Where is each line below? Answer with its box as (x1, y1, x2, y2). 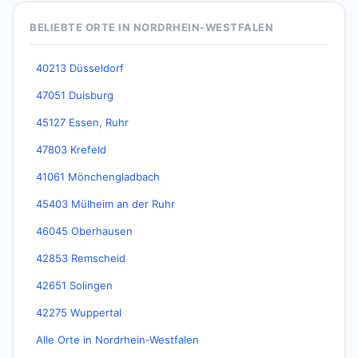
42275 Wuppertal (36, 306, 121, 319)
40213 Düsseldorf (36, 62, 124, 74)
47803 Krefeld (36, 143, 106, 156)
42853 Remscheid (36, 252, 125, 265)
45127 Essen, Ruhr (36, 116, 129, 129)
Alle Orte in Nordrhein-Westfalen (36, 333, 199, 346)
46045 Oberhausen (36, 225, 133, 237)
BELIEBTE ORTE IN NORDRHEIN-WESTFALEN (30, 21, 273, 34)
